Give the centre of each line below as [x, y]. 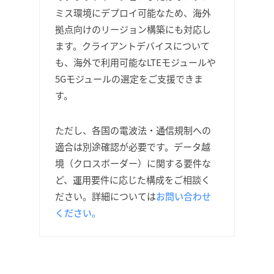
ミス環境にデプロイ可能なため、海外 [133, 13]
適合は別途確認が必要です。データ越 [133, 146]
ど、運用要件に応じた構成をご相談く [133, 180]
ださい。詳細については [106, 196]
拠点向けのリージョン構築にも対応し [133, 29]
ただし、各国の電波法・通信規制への [133, 130]
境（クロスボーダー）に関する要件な [133, 163]
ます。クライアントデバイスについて [132, 46]
